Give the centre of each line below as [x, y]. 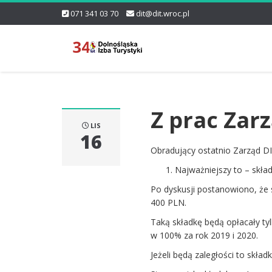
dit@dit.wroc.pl [163, 13]
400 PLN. [169, 202]
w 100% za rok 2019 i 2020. [205, 235]
